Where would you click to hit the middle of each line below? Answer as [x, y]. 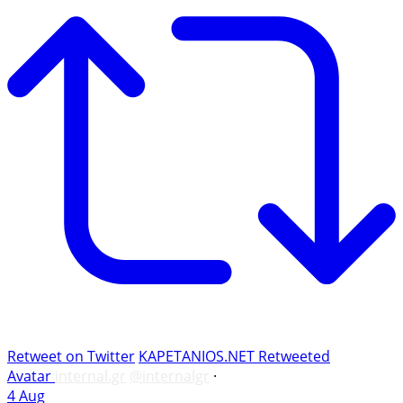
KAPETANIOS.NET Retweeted [234, 356]
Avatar [29, 376]
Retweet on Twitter [71, 356]
